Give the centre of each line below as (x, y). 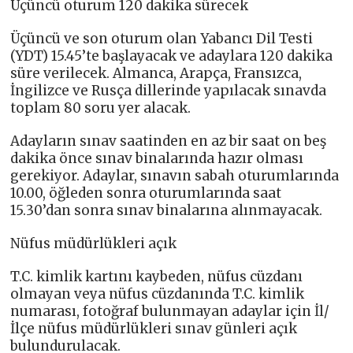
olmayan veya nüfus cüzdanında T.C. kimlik (158, 294)
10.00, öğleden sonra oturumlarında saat (146, 193)
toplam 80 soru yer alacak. (101, 108)
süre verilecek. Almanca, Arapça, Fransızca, (156, 73)
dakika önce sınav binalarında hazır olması (157, 158)
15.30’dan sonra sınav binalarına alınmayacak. (167, 210)
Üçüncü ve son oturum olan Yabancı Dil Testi (162, 38)
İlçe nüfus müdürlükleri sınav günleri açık (154, 328)
